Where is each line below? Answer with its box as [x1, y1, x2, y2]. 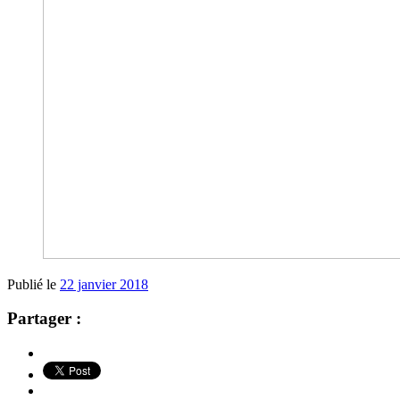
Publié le [7, 276, 60, 292]
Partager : [7, 309, 81, 329]
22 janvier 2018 [60, 276, 148, 292]
